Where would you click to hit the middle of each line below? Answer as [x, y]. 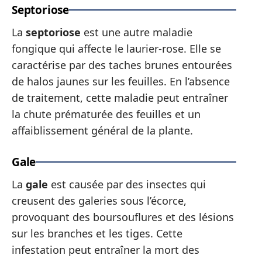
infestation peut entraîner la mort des [106, 249]
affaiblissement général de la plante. [102, 130]
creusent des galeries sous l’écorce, [99, 200]
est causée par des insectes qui [127, 184]
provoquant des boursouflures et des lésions [123, 217]
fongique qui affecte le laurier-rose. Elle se [116, 48]
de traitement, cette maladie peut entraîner [120, 97]
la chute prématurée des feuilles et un [106, 114]
